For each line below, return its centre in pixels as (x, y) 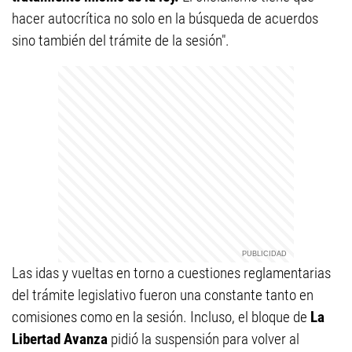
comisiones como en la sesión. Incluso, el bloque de (161, 317)
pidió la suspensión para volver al (203, 339)
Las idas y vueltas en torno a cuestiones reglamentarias (171, 273)
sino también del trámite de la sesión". (121, 40)
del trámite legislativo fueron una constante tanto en (163, 295)
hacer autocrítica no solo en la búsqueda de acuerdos (165, 18)
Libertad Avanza (60, 339)
